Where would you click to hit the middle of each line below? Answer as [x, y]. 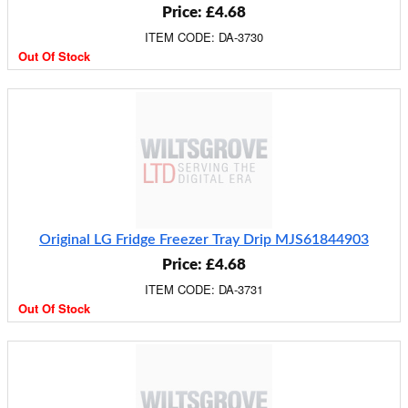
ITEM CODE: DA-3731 [204, 289]
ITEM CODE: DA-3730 [204, 37]
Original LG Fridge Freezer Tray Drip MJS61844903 [204, 240]
